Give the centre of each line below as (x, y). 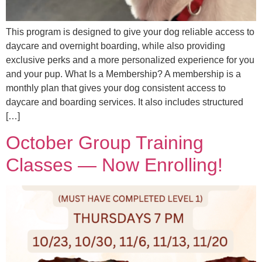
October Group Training (105, 143)
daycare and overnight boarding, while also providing (116, 46)
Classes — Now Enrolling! (114, 165)
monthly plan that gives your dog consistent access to (116, 88)
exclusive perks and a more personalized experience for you (130, 60)
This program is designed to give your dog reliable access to (130, 32)
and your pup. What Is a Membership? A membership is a (123, 74)
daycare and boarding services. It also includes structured (125, 102)
